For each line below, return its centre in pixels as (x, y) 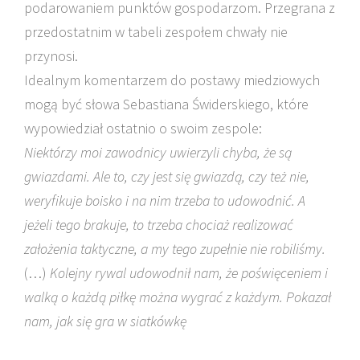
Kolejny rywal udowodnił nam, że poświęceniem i (189, 273)
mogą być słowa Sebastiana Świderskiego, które (166, 104)
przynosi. (51, 56)
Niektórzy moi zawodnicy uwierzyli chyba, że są (158, 152)
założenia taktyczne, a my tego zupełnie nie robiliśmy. (175, 249)
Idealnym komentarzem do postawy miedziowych (172, 80)
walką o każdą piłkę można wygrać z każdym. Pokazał (178, 297)
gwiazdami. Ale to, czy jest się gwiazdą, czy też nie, (167, 176)
